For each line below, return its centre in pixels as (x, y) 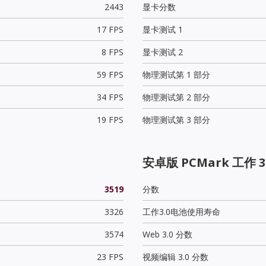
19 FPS (110, 119)
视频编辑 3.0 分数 (175, 256)
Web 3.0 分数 (167, 234)
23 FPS (110, 256)
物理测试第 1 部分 (176, 74)
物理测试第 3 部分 (176, 119)
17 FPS (110, 29)
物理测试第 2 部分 (176, 97)
